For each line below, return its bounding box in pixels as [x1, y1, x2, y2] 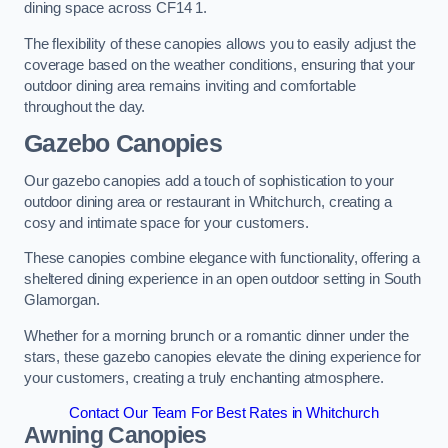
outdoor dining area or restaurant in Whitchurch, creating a [24, 193, 392, 210]
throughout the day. [24, 98, 146, 115]
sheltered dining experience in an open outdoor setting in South [24, 271, 421, 288]
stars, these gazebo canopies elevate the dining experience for [24, 348, 421, 365]
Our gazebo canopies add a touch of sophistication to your [24, 172, 394, 189]
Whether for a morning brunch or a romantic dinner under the [24, 327, 409, 344]
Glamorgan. [24, 292, 100, 309]
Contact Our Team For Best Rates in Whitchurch [69, 405, 379, 422]
